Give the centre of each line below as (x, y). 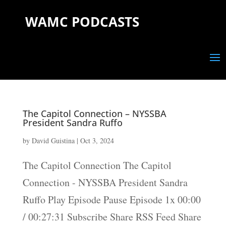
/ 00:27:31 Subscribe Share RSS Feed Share (112, 217)
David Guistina (53, 140)
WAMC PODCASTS (82, 22)
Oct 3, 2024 (97, 140)
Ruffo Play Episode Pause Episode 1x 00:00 (111, 200)
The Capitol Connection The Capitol (97, 165)
